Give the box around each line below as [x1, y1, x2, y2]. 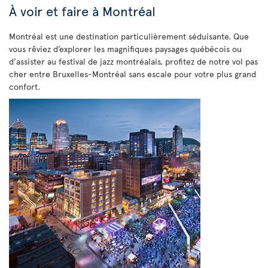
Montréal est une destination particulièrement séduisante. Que [9, 31, 249, 42]
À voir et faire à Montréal [9, 2, 156, 20]
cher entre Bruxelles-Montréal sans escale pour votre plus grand [9, 68, 256, 80]
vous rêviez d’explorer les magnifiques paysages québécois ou [9, 43, 242, 55]
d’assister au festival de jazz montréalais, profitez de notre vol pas [9, 56, 258, 68]
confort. [9, 81, 40, 93]
